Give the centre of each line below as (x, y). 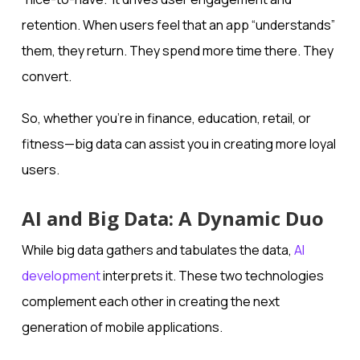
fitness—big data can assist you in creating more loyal (178, 144)
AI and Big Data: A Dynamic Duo (172, 219)
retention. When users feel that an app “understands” (178, 25)
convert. (46, 77)
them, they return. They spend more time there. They (177, 51)
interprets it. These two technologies (212, 276)
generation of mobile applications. (122, 327)
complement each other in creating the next (150, 302)
